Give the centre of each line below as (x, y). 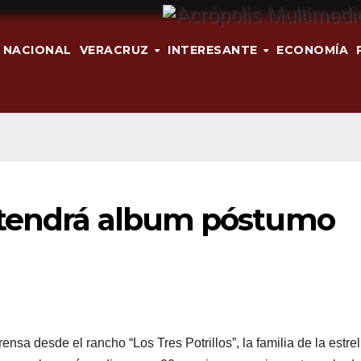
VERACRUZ (116, 50)
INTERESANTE (215, 50)
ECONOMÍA (313, 50)
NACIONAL (37, 50)
